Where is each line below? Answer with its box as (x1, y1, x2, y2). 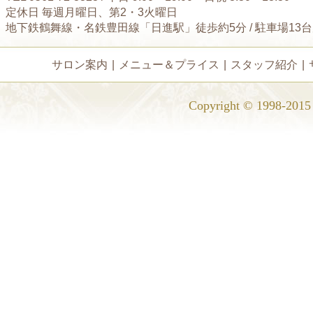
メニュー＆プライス (119, 59, 219, 71)
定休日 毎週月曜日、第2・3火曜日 (6, 6, 177, 18)
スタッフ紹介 (231, 59, 298, 71)
